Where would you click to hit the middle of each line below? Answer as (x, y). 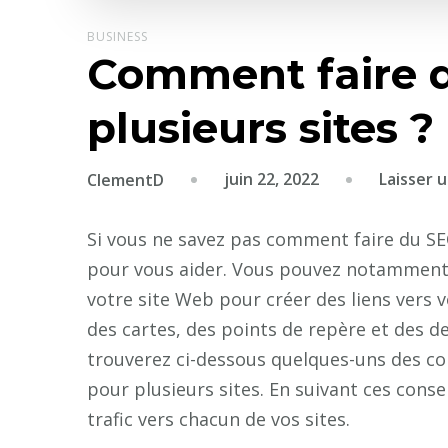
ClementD (125, 179)
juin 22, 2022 (271, 179)
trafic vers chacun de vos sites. (218, 418)
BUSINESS (117, 37)
